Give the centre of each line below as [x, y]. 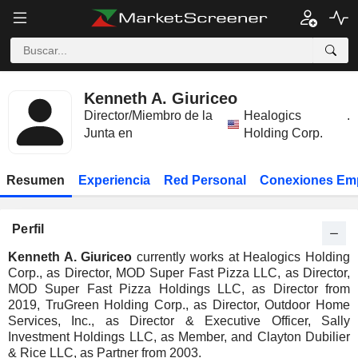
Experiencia [115, 180]
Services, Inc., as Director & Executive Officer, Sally [179, 321]
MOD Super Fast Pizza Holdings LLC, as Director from [179, 289]
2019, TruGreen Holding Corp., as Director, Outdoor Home [179, 305]
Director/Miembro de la [148, 115]
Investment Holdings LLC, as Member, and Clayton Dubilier [179, 337]
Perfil [28, 229]
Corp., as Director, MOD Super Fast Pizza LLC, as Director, [179, 273]
